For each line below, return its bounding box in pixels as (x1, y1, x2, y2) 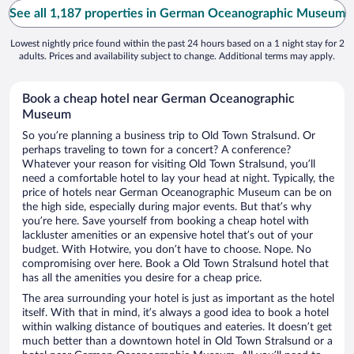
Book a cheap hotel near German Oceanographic (22, 92, 295, 106)
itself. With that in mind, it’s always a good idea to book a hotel (22, 307, 329, 319)
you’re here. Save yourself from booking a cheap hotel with (22, 216, 309, 228)
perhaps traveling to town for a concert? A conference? (22, 145, 291, 156)
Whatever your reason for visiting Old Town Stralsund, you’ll (22, 159, 315, 171)
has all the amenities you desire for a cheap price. (22, 273, 262, 284)
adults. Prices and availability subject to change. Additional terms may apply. (19, 51, 335, 62)
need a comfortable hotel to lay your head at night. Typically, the (22, 173, 334, 185)
